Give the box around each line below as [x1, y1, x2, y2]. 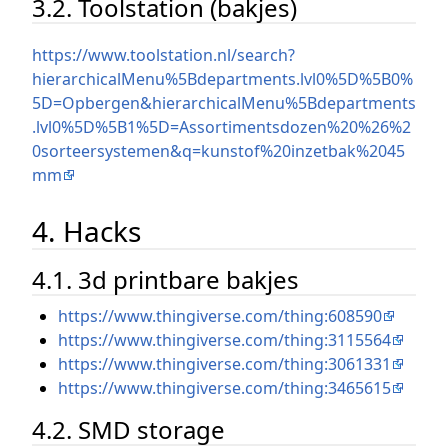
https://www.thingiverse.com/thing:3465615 [57, 376, 391, 399]
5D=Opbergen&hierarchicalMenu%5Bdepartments [32, 92, 416, 115]
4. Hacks [32, 212, 141, 251]
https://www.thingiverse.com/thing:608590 [57, 304, 382, 327]
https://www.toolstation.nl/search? [32, 44, 295, 67]
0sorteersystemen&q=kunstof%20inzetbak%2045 [32, 140, 405, 163]
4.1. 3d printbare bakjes [32, 262, 299, 296]
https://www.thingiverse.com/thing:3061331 [57, 352, 391, 375]
